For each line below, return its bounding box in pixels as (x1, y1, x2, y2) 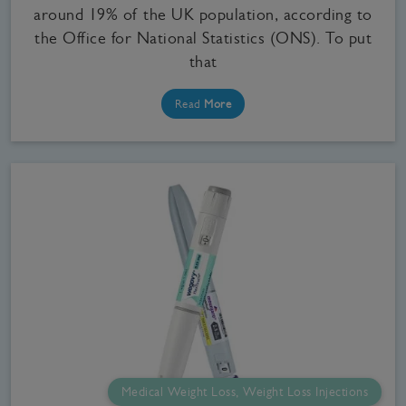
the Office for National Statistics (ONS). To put (34, 28, 372, 47)
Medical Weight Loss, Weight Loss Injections (121, 383, 368, 400)
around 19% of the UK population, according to (34, 5, 372, 24)
